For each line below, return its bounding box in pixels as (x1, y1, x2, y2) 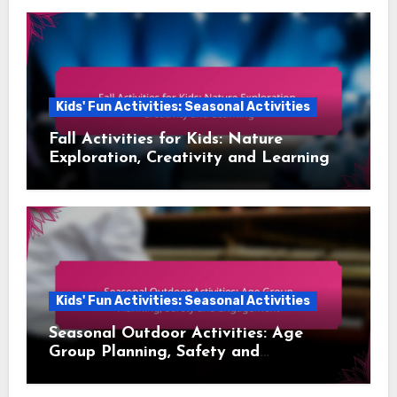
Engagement (48, 362, 146, 380)
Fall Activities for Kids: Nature (48, 131, 283, 149)
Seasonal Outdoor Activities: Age (48, 325, 303, 343)
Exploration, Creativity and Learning (48, 150, 330, 167)
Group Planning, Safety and (48, 344, 260, 362)
